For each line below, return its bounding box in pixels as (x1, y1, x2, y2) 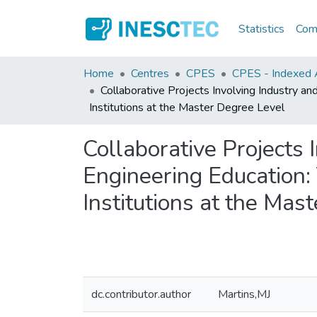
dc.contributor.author (91, 287, 191, 302)
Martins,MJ (218, 287, 270, 302)
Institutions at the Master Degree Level (89, 100, 284, 115)
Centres (131, 66, 169, 81)
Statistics (238, 21, 285, 37)
